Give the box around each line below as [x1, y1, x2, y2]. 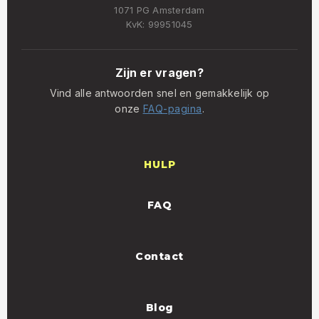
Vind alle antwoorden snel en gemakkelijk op [49, 87, 270, 99]
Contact [135, 250, 184, 263]
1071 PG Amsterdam [114, 4, 205, 16]
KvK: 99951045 [126, 19, 193, 30]
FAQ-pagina [142, 103, 202, 115]
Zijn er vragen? [115, 66, 204, 80]
